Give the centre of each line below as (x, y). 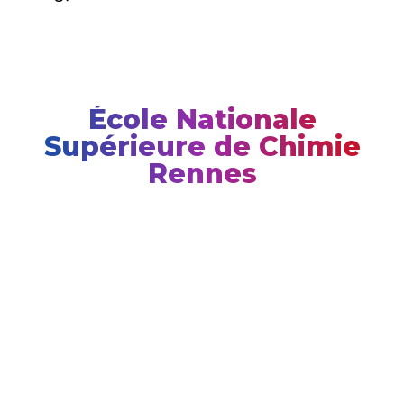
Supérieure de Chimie (202, 146)
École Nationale (202, 119)
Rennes (202, 173)
